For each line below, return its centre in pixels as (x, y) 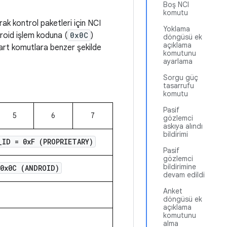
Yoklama (177, 29)
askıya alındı (183, 126)
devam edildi (184, 175)
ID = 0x (16, 142)
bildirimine (180, 167)
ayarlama (178, 61)
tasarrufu (179, 86)
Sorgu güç (181, 78)
